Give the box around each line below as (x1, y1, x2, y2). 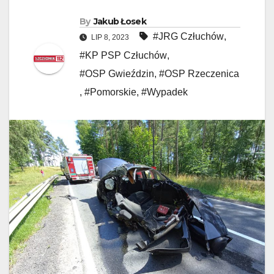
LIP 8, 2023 (89, 33, 131, 42)
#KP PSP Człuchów (80, 50, 167, 61)
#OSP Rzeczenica (159, 68, 239, 80)
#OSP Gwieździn (80, 68, 154, 80)
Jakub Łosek (93, 16, 146, 28)
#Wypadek (141, 87, 188, 98)
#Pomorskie (84, 87, 136, 98)
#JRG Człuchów (153, 31, 224, 42)
